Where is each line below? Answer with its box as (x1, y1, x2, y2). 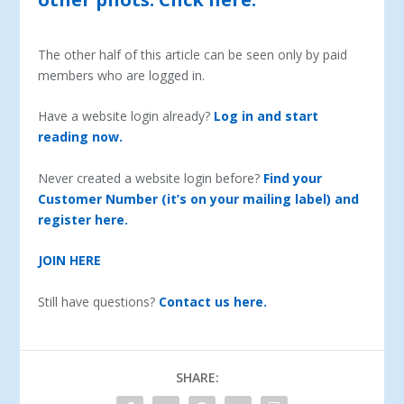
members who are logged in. (38, 66, 206, 84)
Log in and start (214, 107, 319, 125)
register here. (38, 210, 129, 228)
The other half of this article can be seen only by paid (38, 45, 348, 63)
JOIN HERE (38, 252, 102, 270)
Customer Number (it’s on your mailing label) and (38, 189, 360, 207)
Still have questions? (38, 292, 160, 310)
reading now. (38, 128, 124, 146)
